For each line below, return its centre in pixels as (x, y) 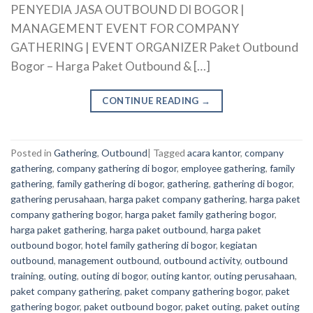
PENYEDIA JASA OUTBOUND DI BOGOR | (128, 10)
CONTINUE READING (152, 100)
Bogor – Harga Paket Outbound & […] (110, 66)
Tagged (170, 152)
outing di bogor (114, 275)
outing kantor (180, 275)
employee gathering (223, 168)
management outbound (109, 260)
